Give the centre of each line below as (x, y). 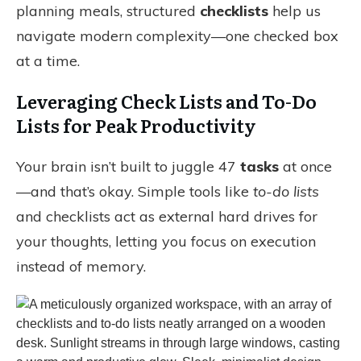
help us (295, 11)
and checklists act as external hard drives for (167, 216)
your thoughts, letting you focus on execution (166, 241)
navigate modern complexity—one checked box (177, 36)
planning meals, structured (108, 11)
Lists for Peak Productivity (136, 125)
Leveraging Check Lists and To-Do (166, 101)
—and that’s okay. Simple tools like (135, 191)
